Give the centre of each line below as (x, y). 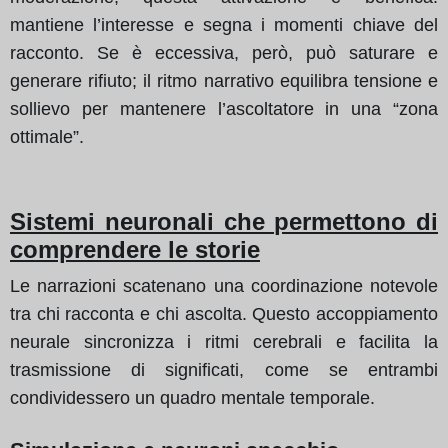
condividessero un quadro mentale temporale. (192, 397)
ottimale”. (47, 136)
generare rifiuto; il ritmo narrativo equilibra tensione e (224, 80)
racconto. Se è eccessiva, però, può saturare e (224, 52)
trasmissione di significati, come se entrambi (224, 369)
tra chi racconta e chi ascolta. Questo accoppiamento (224, 313)
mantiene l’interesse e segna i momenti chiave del (224, 24)
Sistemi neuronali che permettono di (224, 221)
